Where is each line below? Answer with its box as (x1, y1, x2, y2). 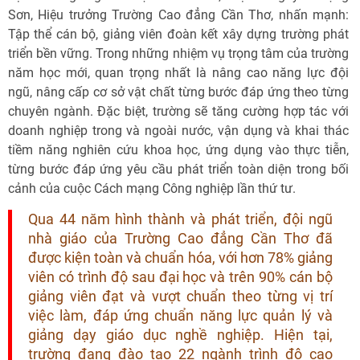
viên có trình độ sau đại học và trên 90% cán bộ (28, 269, 333, 285)
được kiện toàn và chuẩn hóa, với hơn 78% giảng (28, 250, 333, 266)
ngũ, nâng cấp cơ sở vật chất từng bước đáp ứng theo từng (8, 84, 349, 100)
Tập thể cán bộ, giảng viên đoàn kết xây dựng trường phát (8, 27, 349, 42)
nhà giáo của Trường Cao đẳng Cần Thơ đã (28, 231, 333, 247)
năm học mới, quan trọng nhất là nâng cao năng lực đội (8, 65, 349, 80)
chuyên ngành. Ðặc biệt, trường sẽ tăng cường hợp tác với (8, 104, 349, 119)
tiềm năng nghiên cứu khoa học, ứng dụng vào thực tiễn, (8, 142, 349, 157)
